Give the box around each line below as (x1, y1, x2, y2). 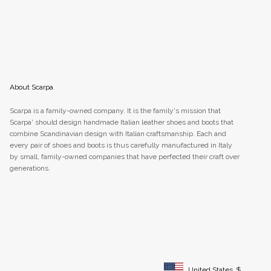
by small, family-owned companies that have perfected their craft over (9, 152, 240, 161)
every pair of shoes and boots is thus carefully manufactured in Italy (9, 140, 232, 149)
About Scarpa (9, 82, 53, 91)
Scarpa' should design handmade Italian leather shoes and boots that (9, 117, 233, 126)
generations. (9, 163, 50, 172)
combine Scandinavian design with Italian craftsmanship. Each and (9, 129, 226, 138)
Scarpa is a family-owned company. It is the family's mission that (9, 106, 221, 115)
